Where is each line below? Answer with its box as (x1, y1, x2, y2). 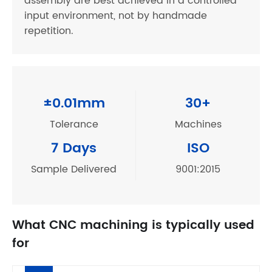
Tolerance (49, 117, 98, 133)
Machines (174, 117, 222, 133)
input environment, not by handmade (24, 8, 207, 24)
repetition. (24, 23, 73, 39)
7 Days (51, 137, 97, 160)
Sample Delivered (31, 161, 117, 178)
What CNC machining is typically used (12, 216, 254, 236)
